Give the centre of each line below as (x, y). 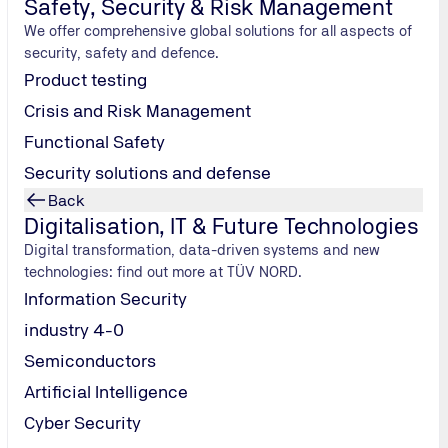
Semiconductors (90, 360)
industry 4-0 (74, 329)
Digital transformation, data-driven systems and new (202, 249)
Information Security (105, 298)
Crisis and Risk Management (137, 110)
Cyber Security (82, 422)
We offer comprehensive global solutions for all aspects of (218, 30)
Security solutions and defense (147, 172)
